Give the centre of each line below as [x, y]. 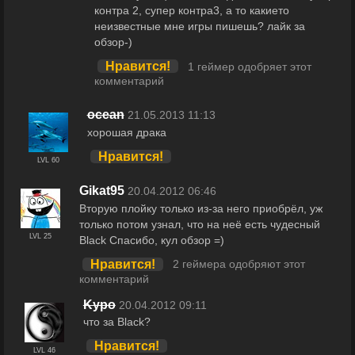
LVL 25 [40, 236]
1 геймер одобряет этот [250, 67]
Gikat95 [102, 190]
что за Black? [116, 322]
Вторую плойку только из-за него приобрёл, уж [201, 208]
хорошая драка [126, 132]
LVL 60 [48, 160]
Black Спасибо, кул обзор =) [152, 240]
